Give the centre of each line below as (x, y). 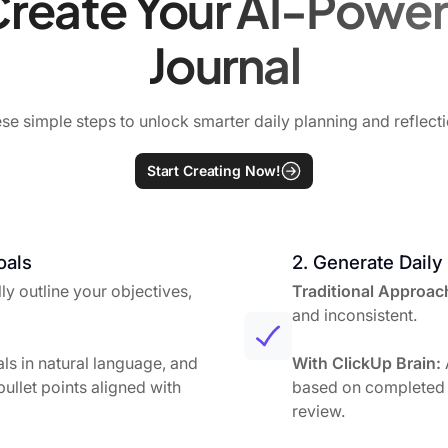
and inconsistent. (354, 314)
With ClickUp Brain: (366, 362)
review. (318, 410)
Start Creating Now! (214, 170)
